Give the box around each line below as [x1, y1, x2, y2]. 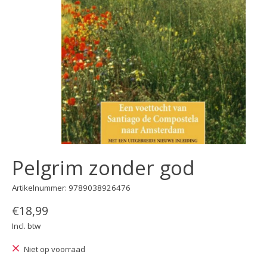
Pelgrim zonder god [12, 154, 195, 182]
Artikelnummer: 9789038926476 [12, 182, 131, 193]
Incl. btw [12, 221, 41, 232]
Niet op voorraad [23, 244, 85, 255]
